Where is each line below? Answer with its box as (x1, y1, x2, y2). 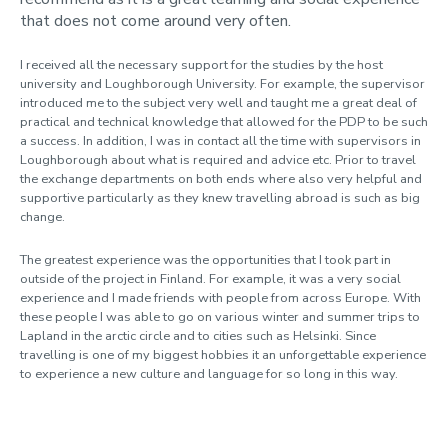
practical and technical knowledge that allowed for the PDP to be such (20, 113, 428, 131)
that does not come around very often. (20, 10, 291, 32)
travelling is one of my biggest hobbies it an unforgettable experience (20, 346, 426, 364)
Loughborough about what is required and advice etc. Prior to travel (20, 151, 416, 169)
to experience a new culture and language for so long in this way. (20, 365, 398, 383)
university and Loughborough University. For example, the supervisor (20, 75, 425, 93)
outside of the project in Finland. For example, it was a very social (20, 270, 401, 288)
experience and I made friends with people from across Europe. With (20, 289, 421, 307)
